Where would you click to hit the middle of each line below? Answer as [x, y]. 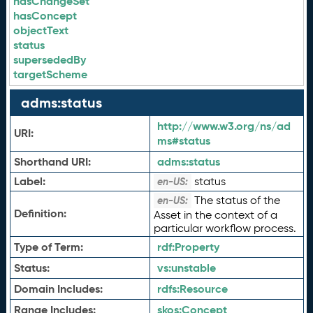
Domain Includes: [58, 289]
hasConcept [45, 16]
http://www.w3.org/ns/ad [224, 126]
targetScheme [51, 74]
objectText [41, 30]
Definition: [40, 213]
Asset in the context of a [215, 215]
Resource [203, 289]
